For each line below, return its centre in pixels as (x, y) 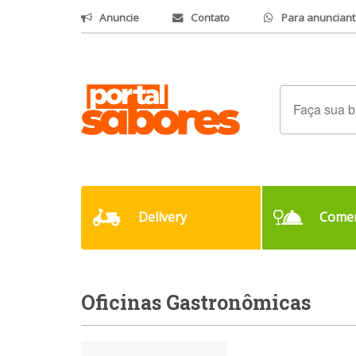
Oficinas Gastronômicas (196, 303)
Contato (211, 17)
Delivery (162, 217)
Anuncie (119, 17)
